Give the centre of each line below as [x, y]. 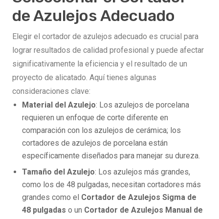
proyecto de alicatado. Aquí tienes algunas [84, 78]
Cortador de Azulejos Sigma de [139, 197]
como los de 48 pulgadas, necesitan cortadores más [111, 185]
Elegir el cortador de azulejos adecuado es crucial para [105, 37]
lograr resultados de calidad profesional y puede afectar [108, 50]
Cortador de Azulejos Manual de [143, 210]
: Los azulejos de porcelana [142, 105]
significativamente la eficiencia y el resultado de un [100, 64]
